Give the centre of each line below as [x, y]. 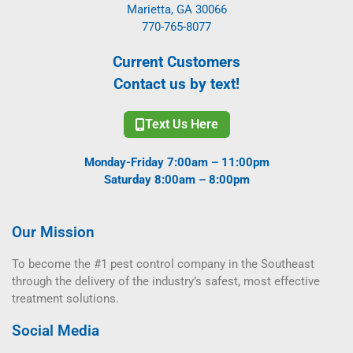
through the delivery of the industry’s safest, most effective [166, 281]
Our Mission [53, 232]
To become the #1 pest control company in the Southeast [163, 264]
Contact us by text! [176, 84]
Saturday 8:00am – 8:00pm [176, 179]
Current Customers [176, 61]
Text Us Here [181, 124]
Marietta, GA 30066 [176, 9]
